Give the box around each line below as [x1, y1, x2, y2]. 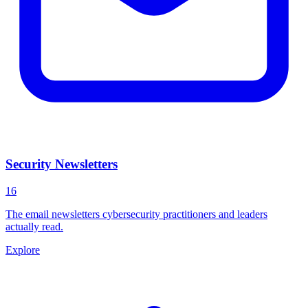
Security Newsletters [5, 157, 118, 172]
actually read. [5, 220, 63, 232]
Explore [5, 243, 40, 256]
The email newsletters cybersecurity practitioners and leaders [5, 208, 267, 220]
